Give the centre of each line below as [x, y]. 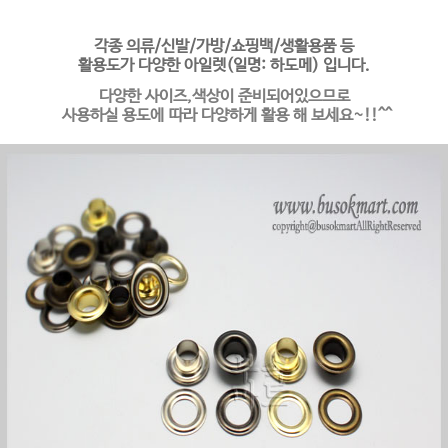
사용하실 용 [96, 115]
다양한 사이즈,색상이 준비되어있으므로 [224, 96]
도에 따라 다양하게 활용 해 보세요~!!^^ [263, 115]
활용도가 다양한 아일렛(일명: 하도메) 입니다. [224, 65]
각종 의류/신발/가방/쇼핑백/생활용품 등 [224, 46]
